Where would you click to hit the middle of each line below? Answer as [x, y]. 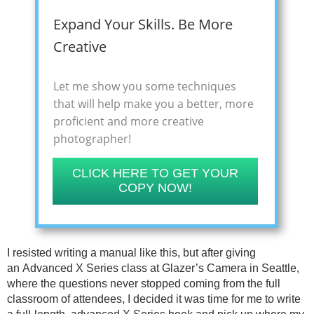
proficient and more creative [129, 122]
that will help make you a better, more [153, 104]
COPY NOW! [155, 188]
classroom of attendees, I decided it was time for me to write [154, 299]
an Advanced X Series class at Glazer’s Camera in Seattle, [153, 268]
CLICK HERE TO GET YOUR [155, 173]
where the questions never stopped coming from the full [144, 284]
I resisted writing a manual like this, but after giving [131, 253]
